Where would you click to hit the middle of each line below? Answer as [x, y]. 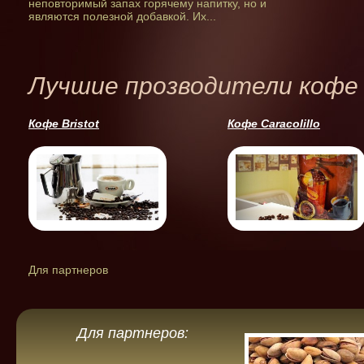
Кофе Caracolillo [274, 123]
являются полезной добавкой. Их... [122, 16]
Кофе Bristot [64, 123]
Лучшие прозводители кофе [193, 85]
